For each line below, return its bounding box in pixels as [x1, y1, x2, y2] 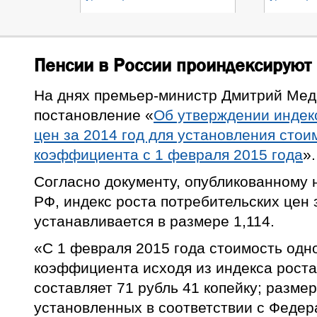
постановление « [34, 107, 154, 124]
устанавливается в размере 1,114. [34, 213, 275, 230]
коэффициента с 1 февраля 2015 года [34, 146, 303, 163]
